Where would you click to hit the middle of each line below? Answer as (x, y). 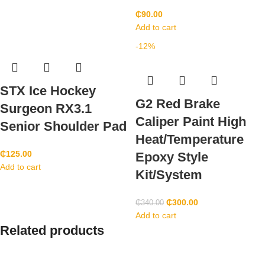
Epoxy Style (172, 157)
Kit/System (169, 174)
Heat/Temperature (190, 139)
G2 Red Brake (178, 104)
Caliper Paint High (191, 121)
